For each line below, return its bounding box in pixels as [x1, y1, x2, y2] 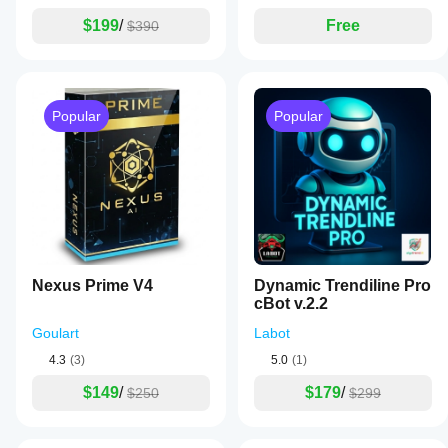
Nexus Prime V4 [32, 277, 153, 294]
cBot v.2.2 [254, 295, 328, 312]
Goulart [32, 325, 79, 341]
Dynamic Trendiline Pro [254, 277, 431, 294]
